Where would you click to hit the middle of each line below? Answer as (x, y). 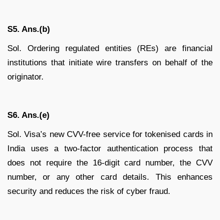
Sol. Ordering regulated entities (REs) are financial (110, 49)
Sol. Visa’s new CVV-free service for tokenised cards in (110, 135)
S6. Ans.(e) (28, 115)
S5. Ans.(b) (29, 29)
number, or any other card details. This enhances (110, 177)
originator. (26, 77)
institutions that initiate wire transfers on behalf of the (110, 63)
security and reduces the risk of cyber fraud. (89, 192)
